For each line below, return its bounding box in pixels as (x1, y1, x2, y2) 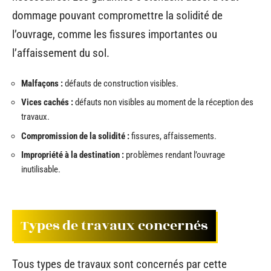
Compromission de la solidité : (21, 130, 129, 142)
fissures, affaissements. (129, 130, 217, 142)
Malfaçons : (21, 77, 63, 89)
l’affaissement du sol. (12, 46, 109, 60)
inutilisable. (21, 164, 60, 175)
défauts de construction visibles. (63, 77, 178, 89)
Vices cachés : (21, 97, 73, 108)
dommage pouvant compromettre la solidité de (12, 8, 223, 22)
